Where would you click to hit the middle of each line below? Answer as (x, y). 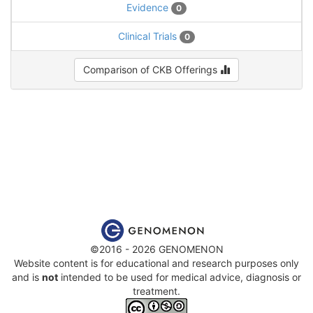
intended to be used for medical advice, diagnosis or (180, 277)
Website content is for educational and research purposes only (156, 263)
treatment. (156, 291)
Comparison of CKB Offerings (152, 69)
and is (27, 277)
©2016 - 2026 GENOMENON (156, 249)
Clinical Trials (149, 36)
